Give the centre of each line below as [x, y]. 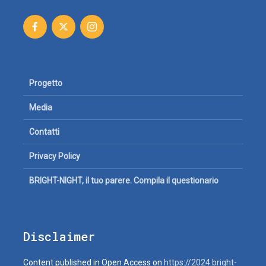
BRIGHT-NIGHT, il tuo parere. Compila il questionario [124, 180]
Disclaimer [59, 236]
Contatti [44, 132]
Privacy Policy [55, 156]
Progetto [46, 83]
